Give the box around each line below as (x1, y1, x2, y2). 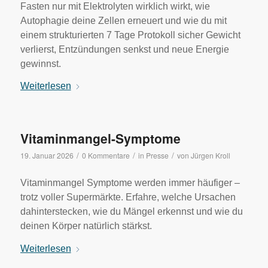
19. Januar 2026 (20, 150, 74, 161)
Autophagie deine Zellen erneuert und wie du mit (20, 15, 227, 26)
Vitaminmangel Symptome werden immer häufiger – (20, 177, 240, 188)
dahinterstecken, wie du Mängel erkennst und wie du (20, 206, 243, 217)
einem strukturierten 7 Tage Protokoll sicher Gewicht (20, 29, 240, 40)
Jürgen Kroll (190, 150, 230, 161)
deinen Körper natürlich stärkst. (20, 220, 152, 231)
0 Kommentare (81, 150, 130, 161)
